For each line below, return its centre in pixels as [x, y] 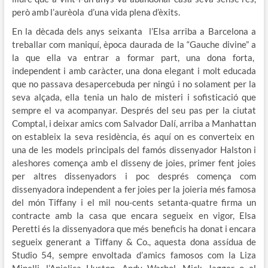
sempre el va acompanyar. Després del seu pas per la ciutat [134, 110]
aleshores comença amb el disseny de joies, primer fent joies [134, 162]
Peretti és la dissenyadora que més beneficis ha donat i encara [134, 228]
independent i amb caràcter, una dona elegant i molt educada [134, 70]
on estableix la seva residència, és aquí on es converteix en [134, 136]
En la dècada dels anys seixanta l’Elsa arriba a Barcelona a [134, 31]
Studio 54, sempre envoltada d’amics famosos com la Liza [134, 255]
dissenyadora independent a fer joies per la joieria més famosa [134, 189]
